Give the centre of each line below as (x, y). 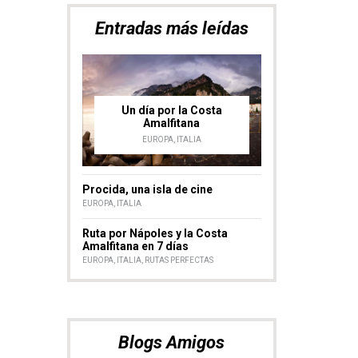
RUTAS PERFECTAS (179, 260)
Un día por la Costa (171, 110)
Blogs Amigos (172, 342)
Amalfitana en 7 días (135, 246)
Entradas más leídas (171, 28)
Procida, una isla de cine (147, 189)
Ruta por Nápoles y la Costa (155, 233)
